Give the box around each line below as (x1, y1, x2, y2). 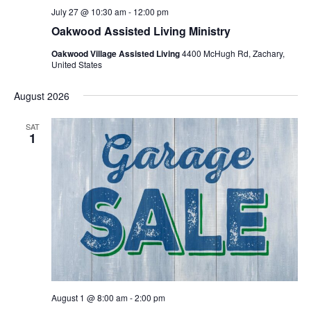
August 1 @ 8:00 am (51, 292, 128, 304)
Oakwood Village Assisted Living (51, 47, 182, 60)
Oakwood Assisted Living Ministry (51, 23, 230, 40)
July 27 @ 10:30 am (51, 6, 126, 18)
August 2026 (13, 89, 69, 103)
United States (51, 58, 102, 71)
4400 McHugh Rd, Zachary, (181, 47, 285, 60)
